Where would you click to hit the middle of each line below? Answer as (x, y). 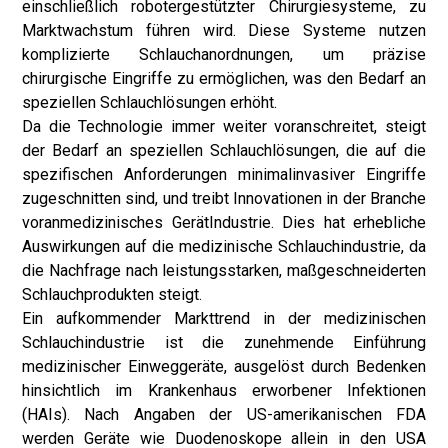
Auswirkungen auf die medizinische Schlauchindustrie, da (224, 246)
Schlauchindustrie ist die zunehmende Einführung (224, 342)
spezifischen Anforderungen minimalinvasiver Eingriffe (224, 174)
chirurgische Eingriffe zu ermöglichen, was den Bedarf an (224, 78)
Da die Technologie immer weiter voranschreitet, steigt (224, 126)
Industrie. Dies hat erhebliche (317, 222)
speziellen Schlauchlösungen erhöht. (149, 102)
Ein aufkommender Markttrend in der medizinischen (224, 318)
